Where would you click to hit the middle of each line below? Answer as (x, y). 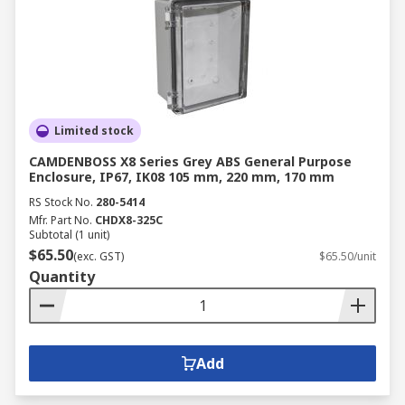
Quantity (62, 277)
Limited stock (94, 131)
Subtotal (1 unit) (69, 235)
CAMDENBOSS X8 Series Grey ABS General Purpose (190, 161)
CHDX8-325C (129, 220)
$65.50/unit (348, 256)
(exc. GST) (99, 256)
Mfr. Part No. (61, 220)
